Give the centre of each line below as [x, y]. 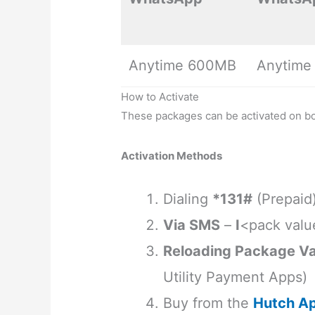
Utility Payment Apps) [236, 277]
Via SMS [192, 225]
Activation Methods [172, 156]
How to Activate [160, 97]
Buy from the [208, 303]
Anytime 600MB [183, 66]
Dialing [188, 199]
